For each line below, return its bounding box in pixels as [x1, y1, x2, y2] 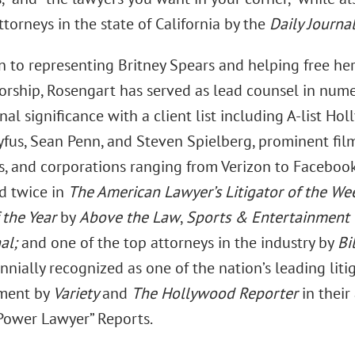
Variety [52, 283, 102, 303]
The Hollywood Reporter [131, 283, 298, 303]
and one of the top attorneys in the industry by [21, 232, 338, 253]
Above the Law [78, 207, 180, 227]
